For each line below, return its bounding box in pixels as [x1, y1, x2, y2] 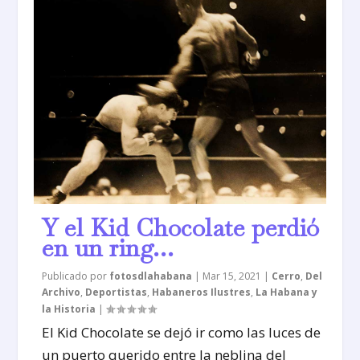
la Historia [42, 301, 96, 316]
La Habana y [256, 284, 318, 299]
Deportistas [85, 284, 148, 299]
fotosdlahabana [109, 268, 193, 283]
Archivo [42, 284, 81, 299]
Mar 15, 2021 [202, 268, 262, 283]
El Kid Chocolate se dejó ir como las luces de [42, 322, 321, 342]
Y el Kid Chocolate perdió [42, 211, 320, 243]
